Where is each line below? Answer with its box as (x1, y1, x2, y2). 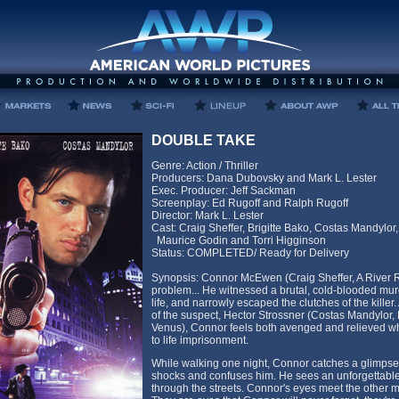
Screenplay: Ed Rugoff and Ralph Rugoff (151, 197, 348, 209)
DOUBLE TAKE (151, 133, 256, 148)
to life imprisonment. (151, 334, 248, 346)
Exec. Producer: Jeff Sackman (151, 184, 296, 197)
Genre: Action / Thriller (151, 159, 258, 172)
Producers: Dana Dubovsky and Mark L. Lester (151, 172, 377, 184)
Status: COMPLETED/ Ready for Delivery (151, 247, 349, 259)
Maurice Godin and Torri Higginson (151, 234, 326, 247)
